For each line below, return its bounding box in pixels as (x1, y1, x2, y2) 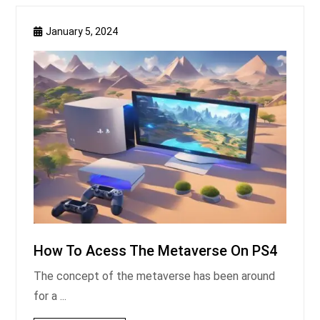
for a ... (34, 289, 66, 304)
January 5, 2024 (46, 26, 118, 37)
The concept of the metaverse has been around (34, 269, 275, 284)
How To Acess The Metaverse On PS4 (34, 242, 277, 260)
